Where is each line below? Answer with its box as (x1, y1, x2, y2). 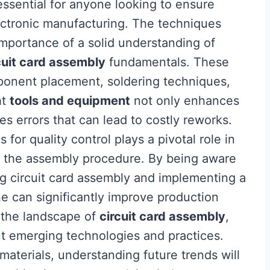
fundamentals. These (105, 55, 229, 69)
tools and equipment (10, 93, 130, 108)
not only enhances (130, 93, 239, 108)
